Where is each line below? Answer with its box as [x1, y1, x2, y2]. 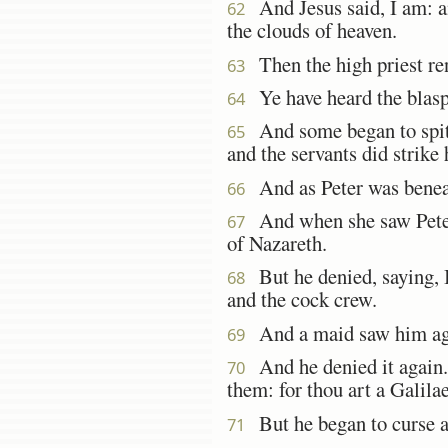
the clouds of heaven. [227, 16, 397, 45]
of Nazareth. [227, 229, 327, 258]
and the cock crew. [227, 285, 377, 314]
